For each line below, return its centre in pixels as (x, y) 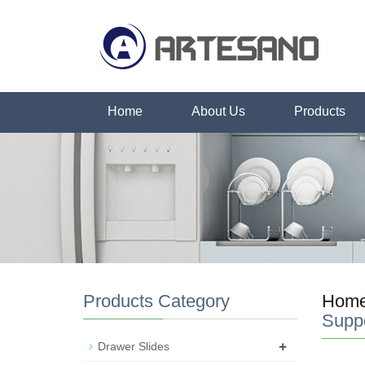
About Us (218, 111)
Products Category (156, 301)
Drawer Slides (134, 346)
